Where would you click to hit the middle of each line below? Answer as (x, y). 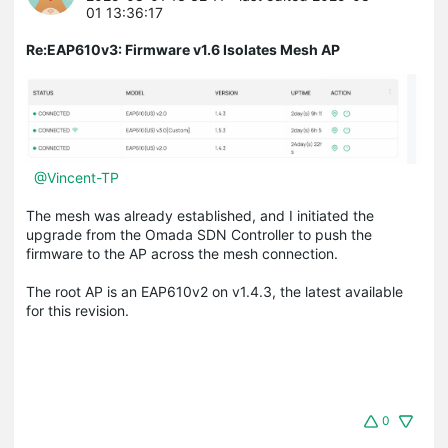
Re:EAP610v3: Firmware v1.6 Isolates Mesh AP (183, 49)
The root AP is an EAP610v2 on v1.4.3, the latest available (214, 292)
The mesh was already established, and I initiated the (200, 216)
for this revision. (79, 311)
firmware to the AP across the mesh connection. (184, 254)
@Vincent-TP (76, 178)
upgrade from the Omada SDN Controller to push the (199, 235)
